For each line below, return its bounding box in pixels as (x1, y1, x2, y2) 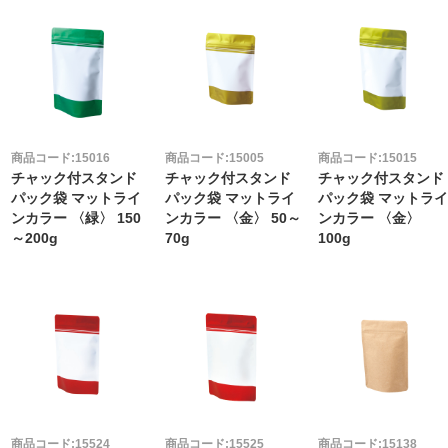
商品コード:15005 (164, 150, 264, 165)
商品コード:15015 (318, 150, 418, 165)
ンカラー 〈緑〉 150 (11, 210, 141, 226)
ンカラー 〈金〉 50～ (164, 210, 301, 226)
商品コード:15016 (11, 150, 110, 165)
